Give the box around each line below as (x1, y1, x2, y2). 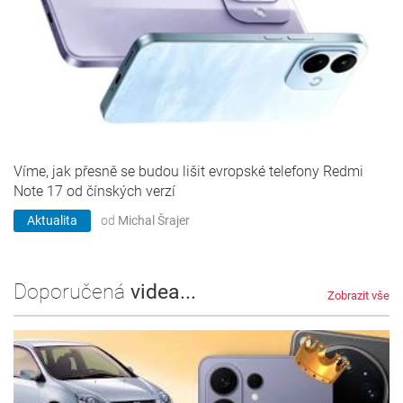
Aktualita (27, 213, 77, 228)
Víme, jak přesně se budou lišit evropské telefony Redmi (13, 163, 363, 181)
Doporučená (13, 280, 130, 305)
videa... (130, 280, 196, 305)
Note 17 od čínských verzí (13, 183, 175, 201)
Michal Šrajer (118, 213, 190, 228)
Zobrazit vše (327, 289, 390, 303)
